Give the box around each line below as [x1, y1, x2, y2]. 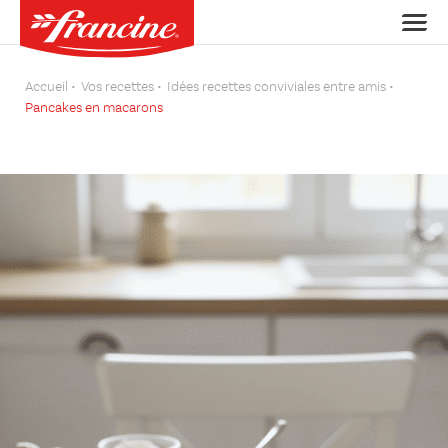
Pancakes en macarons [25, 101, 163, 115]
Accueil [25, 80, 68, 94]
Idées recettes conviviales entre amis [167, 80, 386, 94]
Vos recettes [81, 80, 154, 94]
